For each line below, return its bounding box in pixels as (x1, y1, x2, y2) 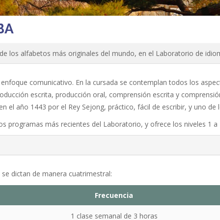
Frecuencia (95, 190, 133, 200)
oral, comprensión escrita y (93, 89, 181, 99)
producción (55, 89, 93, 99)
